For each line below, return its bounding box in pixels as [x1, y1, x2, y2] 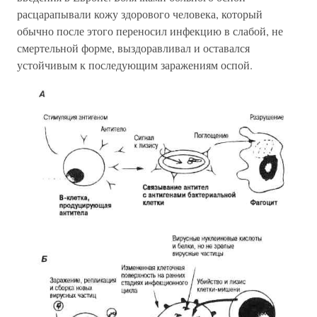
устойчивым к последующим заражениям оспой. [17, 57, 253, 72]
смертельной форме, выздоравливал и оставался [17, 40, 250, 55]
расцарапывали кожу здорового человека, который [17, 6, 263, 21]
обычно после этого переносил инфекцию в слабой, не [17, 23, 283, 38]
